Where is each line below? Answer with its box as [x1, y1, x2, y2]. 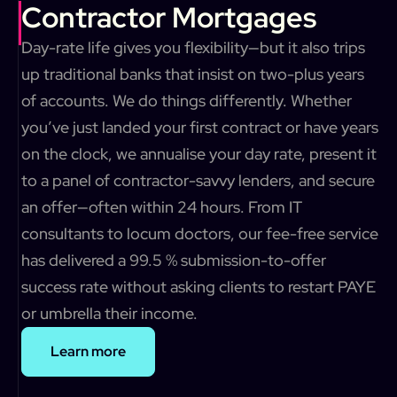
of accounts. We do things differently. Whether [21, 90, 352, 111]
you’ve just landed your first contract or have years [21, 117, 378, 137]
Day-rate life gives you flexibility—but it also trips [21, 37, 365, 58]
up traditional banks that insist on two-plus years [21, 64, 364, 84]
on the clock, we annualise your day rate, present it [21, 144, 377, 164]
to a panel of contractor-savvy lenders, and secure [21, 170, 375, 191]
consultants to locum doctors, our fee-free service [21, 223, 378, 244]
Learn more [51, 342, 126, 361]
